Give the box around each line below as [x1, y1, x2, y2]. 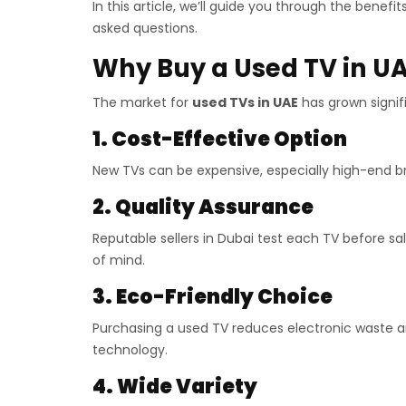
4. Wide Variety [92, 372, 257, 401]
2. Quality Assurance [92, 193, 314, 221]
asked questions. [92, 19, 198, 37]
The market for [92, 93, 192, 111]
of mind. [92, 251, 145, 269]
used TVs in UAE [192, 93, 298, 111]
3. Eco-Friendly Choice [92, 283, 333, 311]
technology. [92, 341, 168, 359]
